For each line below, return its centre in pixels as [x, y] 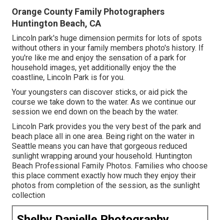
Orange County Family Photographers [88, 11]
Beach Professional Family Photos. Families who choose [110, 165]
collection [28, 195]
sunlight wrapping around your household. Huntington [102, 156]
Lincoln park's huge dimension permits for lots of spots [107, 38]
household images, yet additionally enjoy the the [94, 67]
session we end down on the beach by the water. [95, 111]
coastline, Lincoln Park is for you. [68, 77]
